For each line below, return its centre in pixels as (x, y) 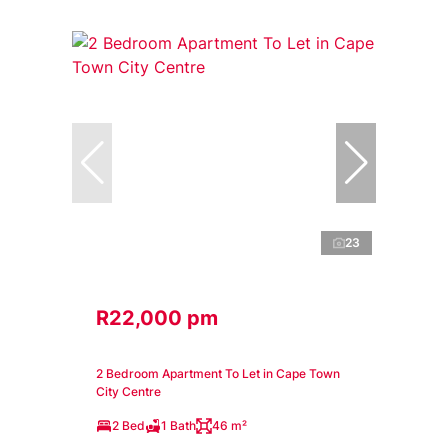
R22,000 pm (157, 317)
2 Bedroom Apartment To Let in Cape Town (218, 373)
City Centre (128, 391)
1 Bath (178, 425)
